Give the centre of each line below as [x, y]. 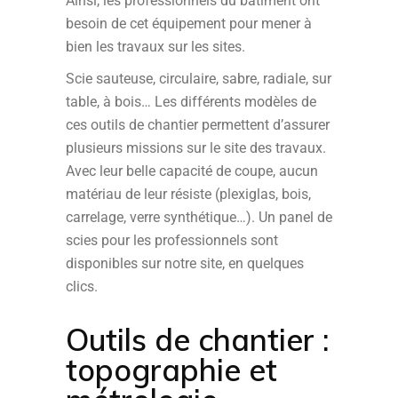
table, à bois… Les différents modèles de [191, 102]
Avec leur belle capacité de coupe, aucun [192, 171]
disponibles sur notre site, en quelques [185, 263]
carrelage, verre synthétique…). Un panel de [199, 217]
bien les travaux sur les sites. [155, 47]
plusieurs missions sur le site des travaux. [196, 148]
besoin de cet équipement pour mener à [189, 24]
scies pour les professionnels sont [172, 240]
